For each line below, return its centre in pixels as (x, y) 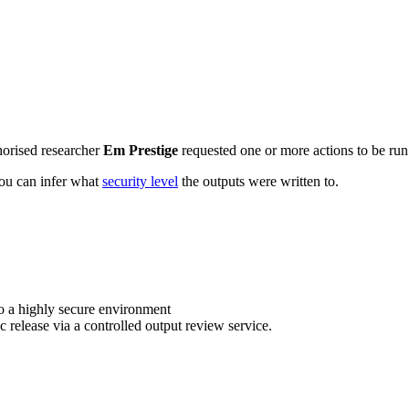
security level (140, 181)
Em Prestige (141, 150)
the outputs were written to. (258, 181)
